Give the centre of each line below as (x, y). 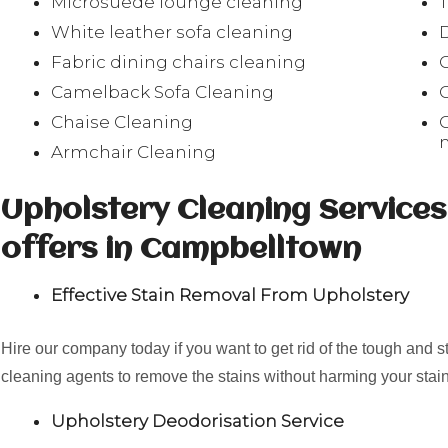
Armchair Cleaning (133, 152)
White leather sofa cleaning (172, 32)
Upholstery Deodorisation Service (197, 421)
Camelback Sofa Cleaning (162, 92)
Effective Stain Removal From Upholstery (230, 295)
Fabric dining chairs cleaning (178, 62)
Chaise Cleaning (122, 122)
